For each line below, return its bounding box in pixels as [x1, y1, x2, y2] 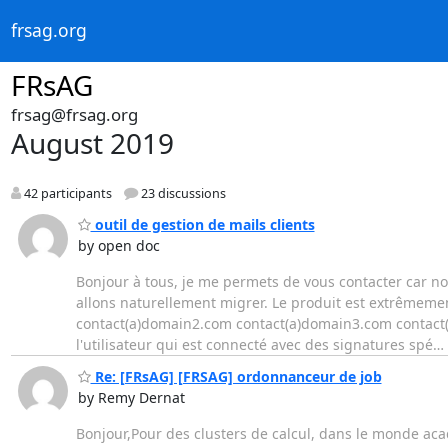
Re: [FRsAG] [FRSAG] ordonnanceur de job [90, 367, 382, 387]
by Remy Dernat [77, 388, 185, 408]
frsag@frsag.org [10, 103, 138, 126]
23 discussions [137, 185, 226, 203]
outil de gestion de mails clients [90, 214, 315, 234]
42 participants [20, 185, 112, 203]
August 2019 [10, 124, 174, 162]
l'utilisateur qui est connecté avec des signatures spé [75, 334, 433, 354]
